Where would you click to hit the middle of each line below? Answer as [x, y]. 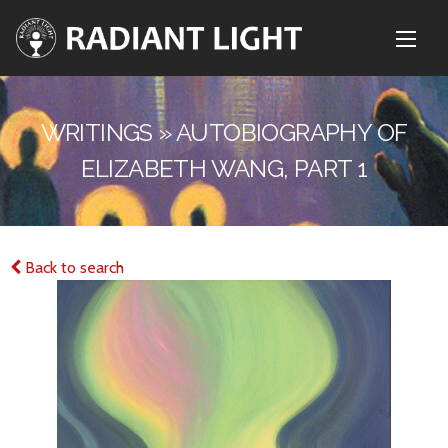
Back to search [72, 267]
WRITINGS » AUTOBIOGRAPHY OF [224, 132]
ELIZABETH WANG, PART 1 [224, 168]
